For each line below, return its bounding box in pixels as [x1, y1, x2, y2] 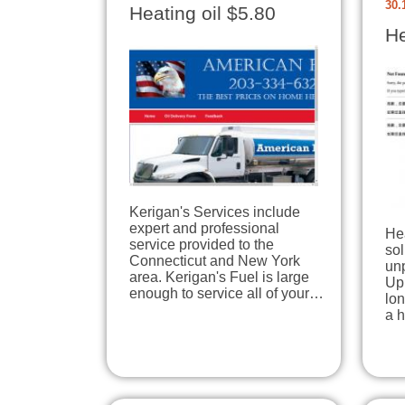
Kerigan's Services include [129, 204, 300, 221]
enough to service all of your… [129, 286, 324, 302]
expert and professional [129, 221, 279, 237]
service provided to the [129, 237, 274, 253]
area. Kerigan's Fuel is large [129, 269, 309, 286]
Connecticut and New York [129, 253, 300, 269]
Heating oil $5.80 [129, 2, 276, 24]
